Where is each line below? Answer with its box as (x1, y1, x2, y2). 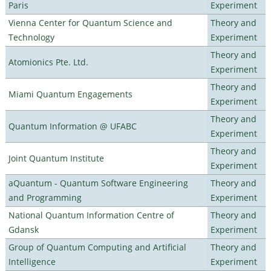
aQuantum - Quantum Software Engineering (8, 177, 188, 189)
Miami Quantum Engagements (8, 88, 132, 100)
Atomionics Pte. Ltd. (8, 56, 88, 68)
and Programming (8, 191, 82, 203)
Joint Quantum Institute (8, 152, 104, 164)
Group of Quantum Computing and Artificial (8, 241, 186, 253)
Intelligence (8, 255, 56, 267)
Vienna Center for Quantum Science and (8, 16, 172, 28)
